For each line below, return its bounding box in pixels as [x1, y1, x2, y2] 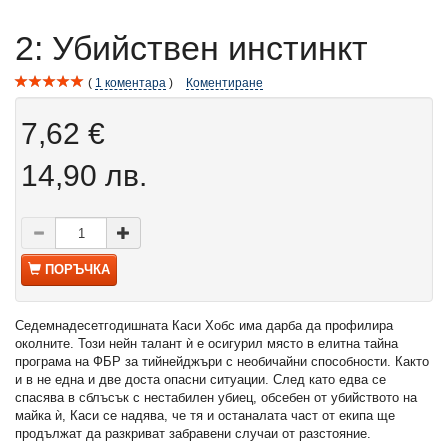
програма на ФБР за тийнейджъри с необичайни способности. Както [15, 354, 429, 370]
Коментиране [186, 76, 263, 90]
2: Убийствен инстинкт [15, 29, 368, 68]
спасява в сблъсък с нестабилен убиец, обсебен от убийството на [15, 390, 417, 406]
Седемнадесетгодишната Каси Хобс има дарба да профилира [15, 318, 393, 334]
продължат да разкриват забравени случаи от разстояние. [15, 426, 371, 442]
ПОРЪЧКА [45, 262, 110, 278]
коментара [102, 76, 166, 90]
